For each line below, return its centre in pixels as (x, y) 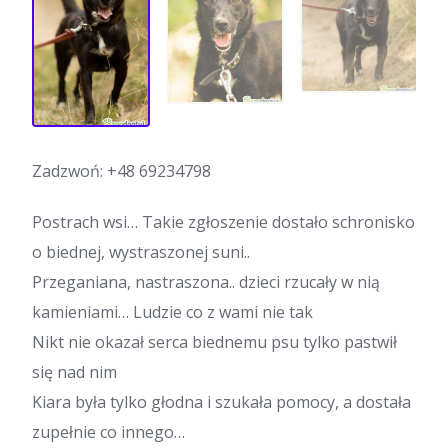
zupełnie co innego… (108, 432)
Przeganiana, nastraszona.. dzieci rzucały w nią (206, 282)
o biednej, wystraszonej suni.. (141, 252)
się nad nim (74, 372)
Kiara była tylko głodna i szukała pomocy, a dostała (221, 402)
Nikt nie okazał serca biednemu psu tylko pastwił (214, 342)
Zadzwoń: (69, 171)
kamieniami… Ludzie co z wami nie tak (172, 312)
